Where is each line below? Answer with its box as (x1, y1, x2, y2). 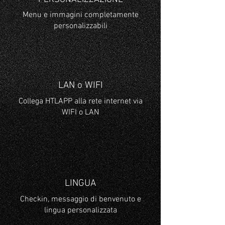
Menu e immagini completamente (22, 10, 139, 20)
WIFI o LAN (62, 107, 99, 118)
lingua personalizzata (44, 205, 117, 215)
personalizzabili (53, 21, 107, 31)
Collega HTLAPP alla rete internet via (18, 96, 143, 106)
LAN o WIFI (58, 80, 103, 91)
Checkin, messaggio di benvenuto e (20, 194, 141, 204)
